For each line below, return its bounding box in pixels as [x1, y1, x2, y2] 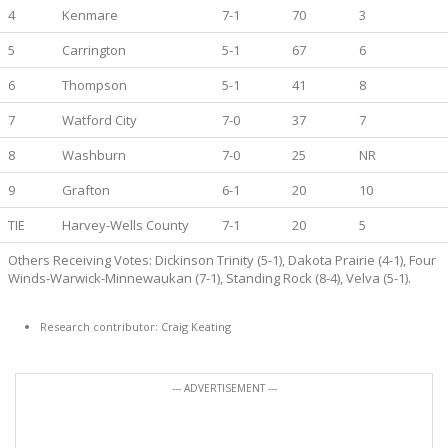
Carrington [62, 41, 126, 59]
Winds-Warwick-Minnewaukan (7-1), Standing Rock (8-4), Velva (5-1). [8, 269, 411, 287]
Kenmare [62, 6, 118, 24]
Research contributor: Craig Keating [40, 319, 231, 334]
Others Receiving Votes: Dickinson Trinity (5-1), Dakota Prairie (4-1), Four [8, 251, 436, 269]
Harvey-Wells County [62, 216, 189, 234]
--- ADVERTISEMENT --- [171, 381, 277, 395]
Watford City [62, 111, 137, 129]
